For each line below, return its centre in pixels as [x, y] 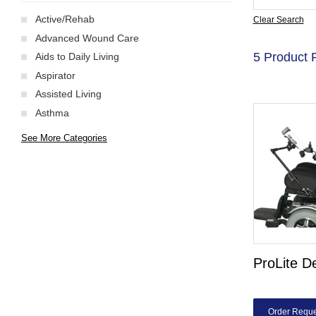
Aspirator [55, 75]
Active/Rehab [65, 19]
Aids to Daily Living [77, 56]
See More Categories [64, 138]
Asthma [52, 113]
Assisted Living [68, 94]
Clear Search [278, 20]
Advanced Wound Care [87, 38]
